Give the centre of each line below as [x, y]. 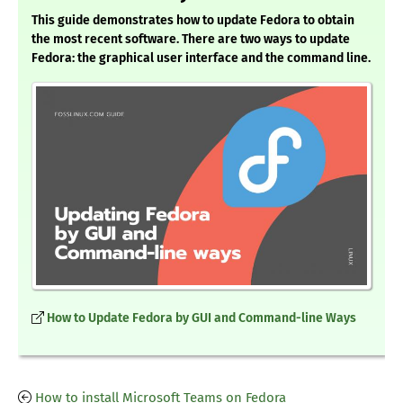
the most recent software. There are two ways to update [191, 40]
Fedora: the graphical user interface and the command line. [201, 58]
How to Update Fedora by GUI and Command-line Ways [201, 318]
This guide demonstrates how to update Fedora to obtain [193, 21]
